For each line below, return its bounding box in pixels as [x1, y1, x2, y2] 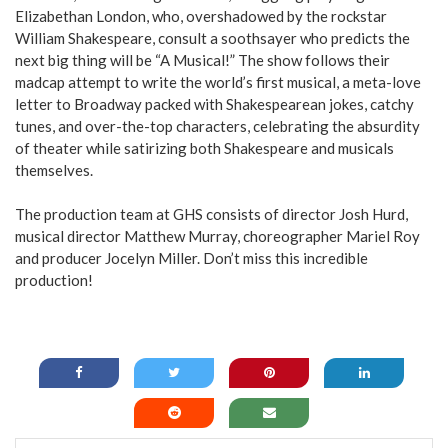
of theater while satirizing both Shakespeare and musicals [15, 138, 394, 157]
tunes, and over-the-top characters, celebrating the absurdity [15, 116, 420, 135]
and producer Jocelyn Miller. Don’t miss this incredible [15, 249, 368, 268]
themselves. [15, 160, 93, 179]
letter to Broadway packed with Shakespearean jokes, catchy [15, 94, 414, 113]
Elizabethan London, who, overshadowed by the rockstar [15, 6, 387, 25]
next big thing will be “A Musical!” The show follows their [15, 50, 390, 69]
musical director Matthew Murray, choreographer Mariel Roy [15, 227, 420, 246]
